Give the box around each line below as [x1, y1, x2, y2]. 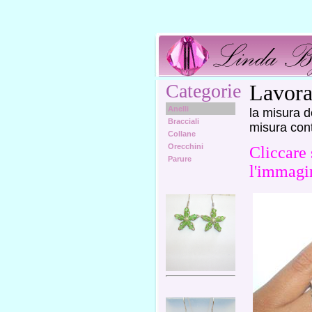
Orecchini [167, 142, 203, 150]
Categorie [165, 80, 241, 102]
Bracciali [167, 117, 199, 125]
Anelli [167, 104, 189, 113]
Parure [167, 155, 192, 163]
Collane [167, 130, 196, 138]
